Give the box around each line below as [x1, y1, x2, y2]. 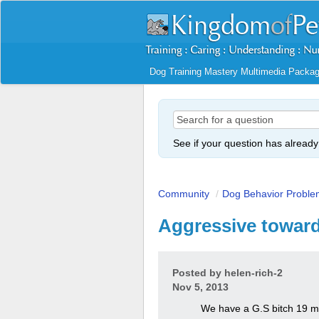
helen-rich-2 [224, 267, 283, 278]
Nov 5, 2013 [172, 281, 229, 293]
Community [158, 188, 209, 199]
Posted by [172, 267, 224, 278]
